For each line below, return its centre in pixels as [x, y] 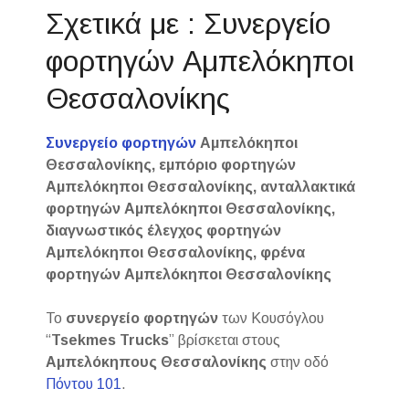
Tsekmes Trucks [110, 341]
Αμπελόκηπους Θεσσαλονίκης [157, 362]
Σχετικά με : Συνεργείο [189, 24]
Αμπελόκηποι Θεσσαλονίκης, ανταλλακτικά [201, 187]
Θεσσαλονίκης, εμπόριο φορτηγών [171, 165]
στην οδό [298, 362]
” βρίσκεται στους [225, 341]
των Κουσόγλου [272, 319]
